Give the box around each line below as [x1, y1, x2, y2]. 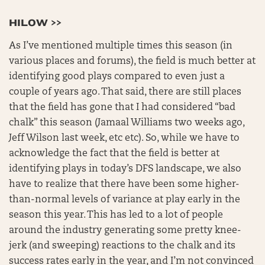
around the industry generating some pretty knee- [9, 226, 241, 235]
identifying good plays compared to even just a [9, 72, 225, 82]
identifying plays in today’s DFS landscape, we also [9, 164, 241, 174]
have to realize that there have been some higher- [9, 180, 240, 189]
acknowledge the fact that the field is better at [9, 149, 219, 159]
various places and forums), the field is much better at [9, 57, 256, 66]
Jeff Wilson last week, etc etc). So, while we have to [9, 134, 240, 143]
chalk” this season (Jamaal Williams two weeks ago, [9, 118, 244, 128]
